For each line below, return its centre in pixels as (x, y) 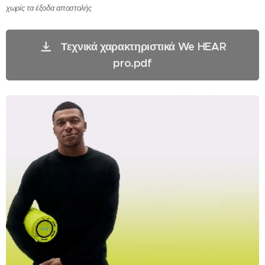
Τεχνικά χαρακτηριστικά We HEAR (144, 46)
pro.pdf (132, 63)
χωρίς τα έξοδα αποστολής (49, 8)
